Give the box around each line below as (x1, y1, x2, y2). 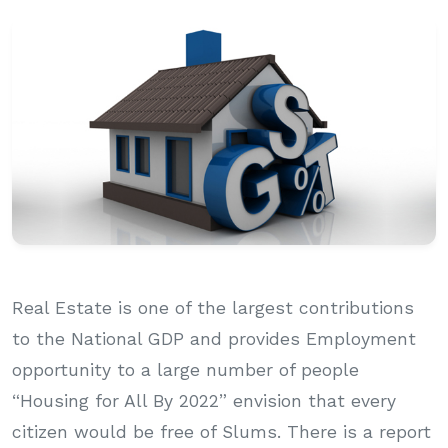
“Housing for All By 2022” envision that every (12, 390, 396, 411)
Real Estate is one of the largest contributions (12, 297, 414, 318)
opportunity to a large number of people (12, 359, 359, 380)
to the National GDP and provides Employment (12, 328, 416, 349)
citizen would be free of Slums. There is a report (12, 421, 431, 442)
